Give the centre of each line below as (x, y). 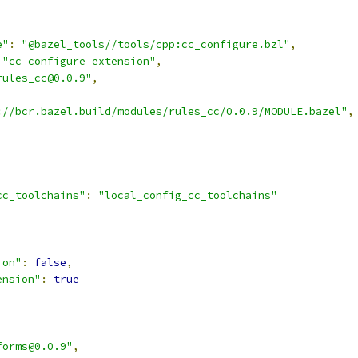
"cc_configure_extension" (79, 61)
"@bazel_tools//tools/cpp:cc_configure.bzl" (156, 44)
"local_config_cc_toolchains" (188, 195)
